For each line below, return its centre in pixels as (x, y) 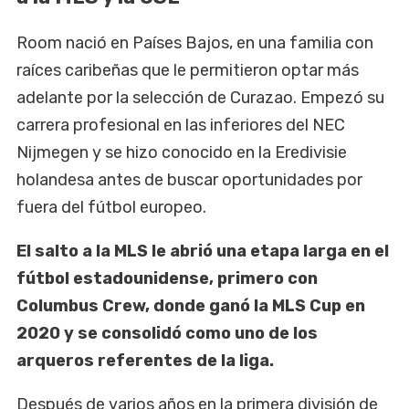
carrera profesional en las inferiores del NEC (181, 126)
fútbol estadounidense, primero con (167, 279)
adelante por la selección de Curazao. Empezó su (200, 98)
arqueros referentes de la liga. (145, 361)
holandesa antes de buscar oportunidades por (189, 180)
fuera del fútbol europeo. (111, 208)
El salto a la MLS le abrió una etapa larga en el (203, 252)
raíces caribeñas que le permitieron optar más (188, 71)
